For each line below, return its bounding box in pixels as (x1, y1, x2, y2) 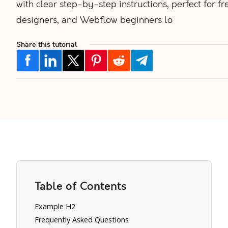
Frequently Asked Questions (35, 214, 129, 224)
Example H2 (35, 201, 76, 211)
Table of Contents (35, 179, 127, 193)
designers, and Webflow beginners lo (16, 14, 173, 26)
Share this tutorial (16, 40, 77, 49)
